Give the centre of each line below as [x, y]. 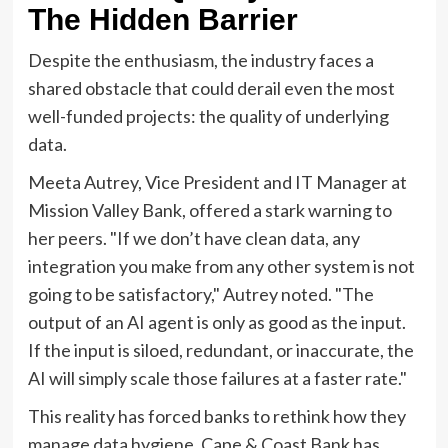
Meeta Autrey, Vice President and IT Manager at [217, 181]
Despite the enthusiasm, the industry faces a [200, 59]
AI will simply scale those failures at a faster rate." [217, 377]
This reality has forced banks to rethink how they [216, 415]
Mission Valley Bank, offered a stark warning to [209, 209]
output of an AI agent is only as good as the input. [216, 321]
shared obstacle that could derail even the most [211, 87]
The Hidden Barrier [162, 19]
